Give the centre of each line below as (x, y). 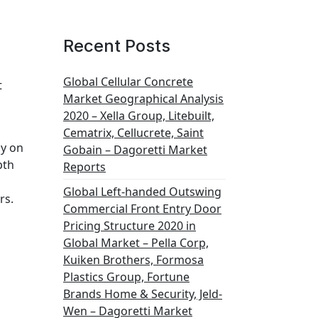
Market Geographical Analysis (143, 99)
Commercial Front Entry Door (142, 209)
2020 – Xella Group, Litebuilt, (139, 116)
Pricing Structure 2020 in (130, 226)
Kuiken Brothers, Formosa (133, 260)
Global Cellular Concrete (128, 82)
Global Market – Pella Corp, (136, 243)
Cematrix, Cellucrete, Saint (133, 133)
